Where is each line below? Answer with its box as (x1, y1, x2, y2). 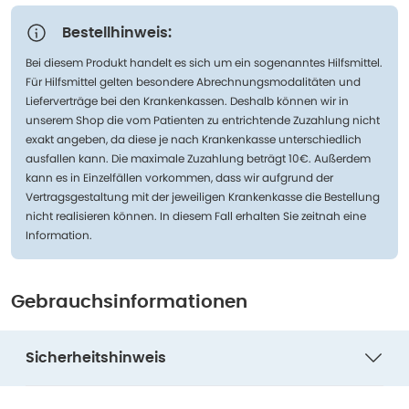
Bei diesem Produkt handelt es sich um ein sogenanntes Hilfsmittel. (26, 55, 383, 70)
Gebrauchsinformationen (11, 293, 247, 311)
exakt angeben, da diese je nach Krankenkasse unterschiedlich (26, 131, 362, 147)
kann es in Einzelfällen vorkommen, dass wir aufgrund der (26, 170, 333, 185)
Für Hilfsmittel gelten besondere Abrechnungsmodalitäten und (26, 74, 361, 89)
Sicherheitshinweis (26, 351, 166, 365)
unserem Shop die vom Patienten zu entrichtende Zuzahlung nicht (26, 112, 380, 128)
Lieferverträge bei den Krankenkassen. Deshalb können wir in (26, 93, 349, 109)
